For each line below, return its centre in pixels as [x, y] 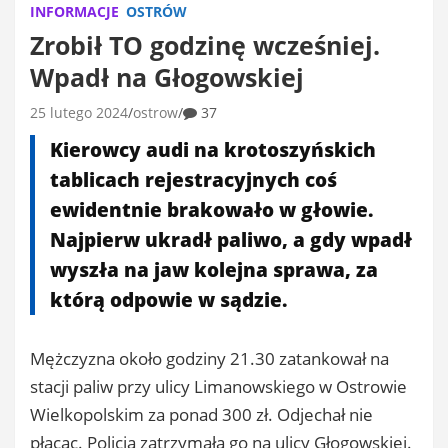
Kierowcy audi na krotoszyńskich [213, 150]
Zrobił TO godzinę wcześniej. [205, 45]
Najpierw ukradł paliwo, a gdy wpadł [231, 240]
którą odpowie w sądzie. [169, 300]
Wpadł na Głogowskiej [167, 77]
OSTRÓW [156, 11]
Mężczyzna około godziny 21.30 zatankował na [209, 358]
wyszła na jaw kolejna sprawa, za [214, 270]
